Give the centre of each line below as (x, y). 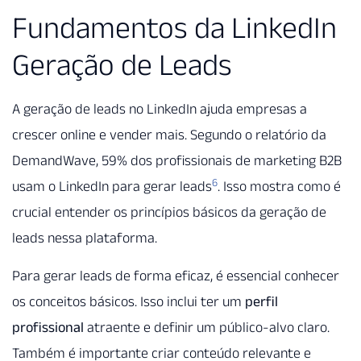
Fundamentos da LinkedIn (174, 28)
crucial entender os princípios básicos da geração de (169, 212)
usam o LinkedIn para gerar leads (112, 187)
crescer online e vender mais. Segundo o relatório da (169, 135)
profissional (48, 327)
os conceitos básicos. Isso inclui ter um (129, 301)
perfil (261, 301)
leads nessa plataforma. (85, 238)
